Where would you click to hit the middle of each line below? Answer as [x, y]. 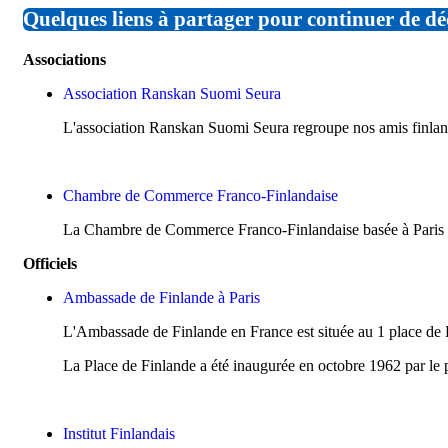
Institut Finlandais [119, 434]
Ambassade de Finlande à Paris [161, 298]
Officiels [50, 264]
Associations [64, 60]
